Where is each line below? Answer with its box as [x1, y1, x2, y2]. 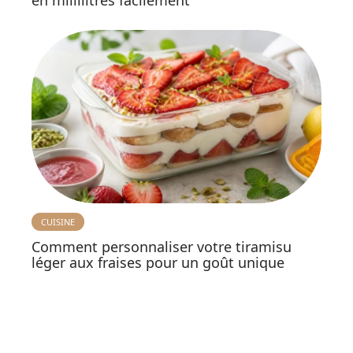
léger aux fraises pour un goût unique [32, 253, 284, 273]
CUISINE [41, 216, 75, 229]
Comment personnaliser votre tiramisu [32, 237, 292, 257]
